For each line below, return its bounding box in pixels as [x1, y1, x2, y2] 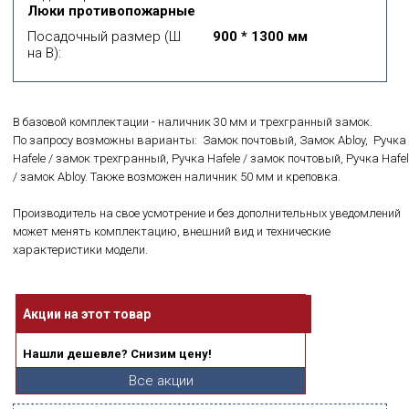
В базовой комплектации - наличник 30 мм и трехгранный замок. [13, 115, 372, 129]
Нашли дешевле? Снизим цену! [23, 347, 212, 361]
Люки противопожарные [27, 3, 195, 19]
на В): [27, 45, 61, 61]
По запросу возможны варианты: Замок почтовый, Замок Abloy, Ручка [13, 133, 406, 147]
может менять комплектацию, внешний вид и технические [13, 225, 330, 238]
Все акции [128, 372, 194, 389]
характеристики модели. [13, 243, 148, 257]
